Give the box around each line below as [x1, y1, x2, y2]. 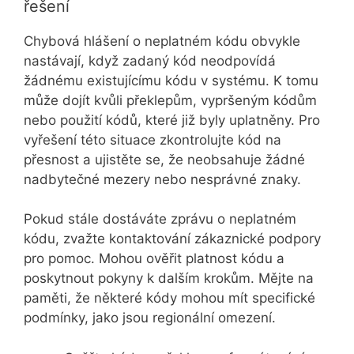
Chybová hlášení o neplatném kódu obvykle [24, 32, 300, 49]
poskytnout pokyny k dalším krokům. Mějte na [24, 270, 314, 287]
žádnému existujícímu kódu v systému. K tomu [24, 72, 318, 88]
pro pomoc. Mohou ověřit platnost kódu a [24, 250, 284, 267]
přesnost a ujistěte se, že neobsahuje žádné [24, 151, 305, 168]
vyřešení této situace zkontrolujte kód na [24, 131, 281, 148]
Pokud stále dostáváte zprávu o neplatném [24, 211, 296, 228]
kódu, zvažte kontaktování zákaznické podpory [24, 231, 321, 247]
